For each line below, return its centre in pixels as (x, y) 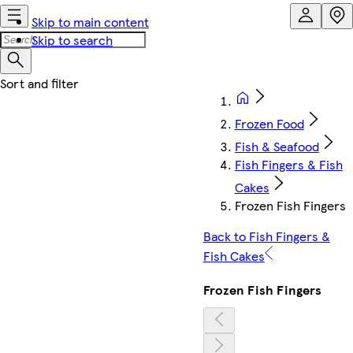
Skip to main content (90, 22)
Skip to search (72, 40)
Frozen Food (269, 123)
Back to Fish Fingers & (266, 236)
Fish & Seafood (277, 146)
